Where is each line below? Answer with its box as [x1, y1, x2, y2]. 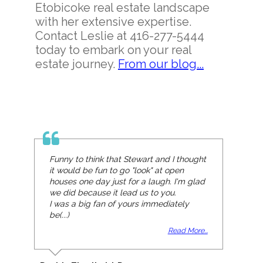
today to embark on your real [35, 43, 191, 58]
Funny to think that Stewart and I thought [49, 154, 207, 164]
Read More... [167, 226, 208, 235]
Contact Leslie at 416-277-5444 [35, 29, 204, 43]
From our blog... [118, 57, 204, 72]
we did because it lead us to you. [49, 188, 177, 198]
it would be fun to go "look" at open [49, 166, 184, 176]
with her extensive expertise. [35, 15, 191, 29]
